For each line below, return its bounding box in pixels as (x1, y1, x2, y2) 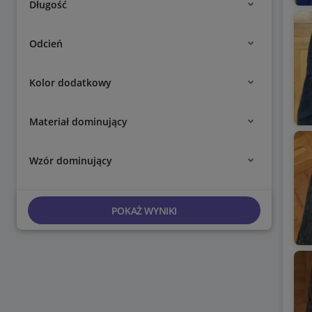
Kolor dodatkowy (29, 75, 111, 89)
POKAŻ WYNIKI (111, 203, 177, 217)
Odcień (29, 36, 63, 50)
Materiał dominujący (29, 114, 127, 128)
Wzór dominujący (29, 153, 112, 167)
